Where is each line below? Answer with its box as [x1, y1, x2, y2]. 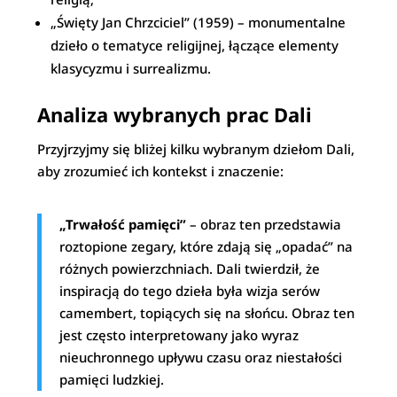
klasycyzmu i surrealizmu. [51, 59, 212, 77]
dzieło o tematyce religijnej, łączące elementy [51, 36, 339, 54]
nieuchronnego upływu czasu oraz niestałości [59, 348, 343, 366]
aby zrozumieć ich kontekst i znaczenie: [37, 162, 284, 180]
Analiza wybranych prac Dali [37, 101, 313, 128]
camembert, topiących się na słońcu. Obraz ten [59, 304, 355, 322]
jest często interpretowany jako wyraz [59, 326, 300, 344]
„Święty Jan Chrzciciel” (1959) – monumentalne [51, 13, 346, 31]
